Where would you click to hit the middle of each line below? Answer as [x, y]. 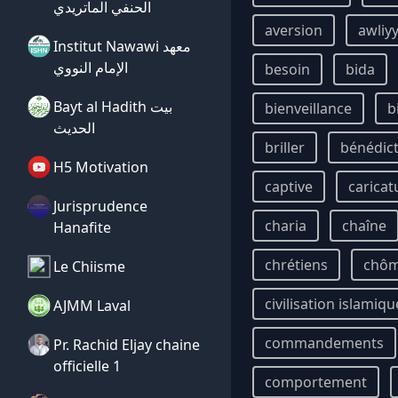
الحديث [74, 128]
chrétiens [296, 265]
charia [286, 226]
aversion [294, 30]
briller [285, 147]
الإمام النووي [91, 68]
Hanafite [82, 227]
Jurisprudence [100, 206]
